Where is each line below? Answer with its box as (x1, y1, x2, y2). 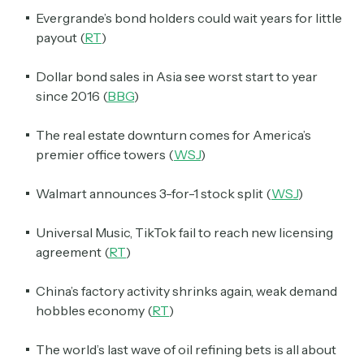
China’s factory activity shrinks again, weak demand (36, 282, 337, 299)
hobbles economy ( (36, 301, 152, 318)
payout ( (36, 28, 84, 45)
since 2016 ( (36, 87, 107, 104)
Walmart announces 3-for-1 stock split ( (36, 184, 271, 201)
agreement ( (36, 243, 109, 260)
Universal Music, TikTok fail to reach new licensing (36, 223, 333, 240)
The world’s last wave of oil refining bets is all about (36, 340, 336, 357)
